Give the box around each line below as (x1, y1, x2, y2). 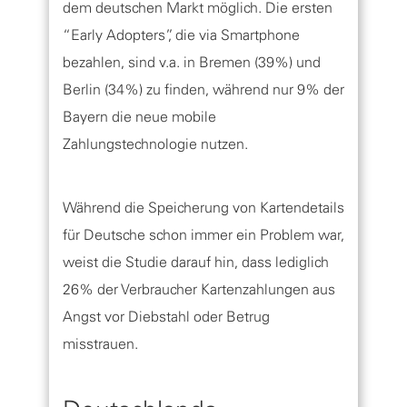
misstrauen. (63, 334, 138, 352)
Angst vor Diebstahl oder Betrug (63, 307, 270, 325)
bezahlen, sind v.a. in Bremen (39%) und (63, 53, 321, 71)
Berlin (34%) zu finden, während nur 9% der (63, 80, 344, 98)
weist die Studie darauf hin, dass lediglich (63, 253, 329, 271)
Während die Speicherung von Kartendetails (63, 198, 344, 216)
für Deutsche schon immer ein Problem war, (63, 225, 344, 243)
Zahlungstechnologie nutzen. (63, 134, 248, 153)
